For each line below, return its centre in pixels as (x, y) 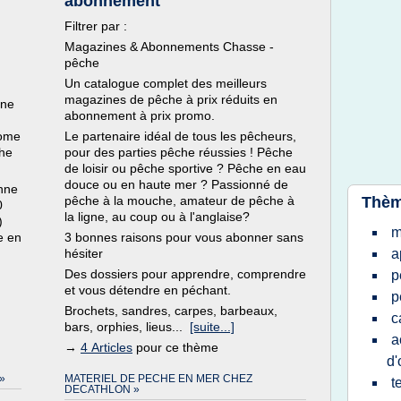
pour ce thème (175, 347)
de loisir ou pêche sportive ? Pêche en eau (185, 168)
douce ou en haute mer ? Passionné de (176, 184)
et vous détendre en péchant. (148, 290)
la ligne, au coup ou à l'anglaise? (157, 217)
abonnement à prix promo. (140, 115)
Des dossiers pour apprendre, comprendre (185, 274)
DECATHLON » (102, 389)
